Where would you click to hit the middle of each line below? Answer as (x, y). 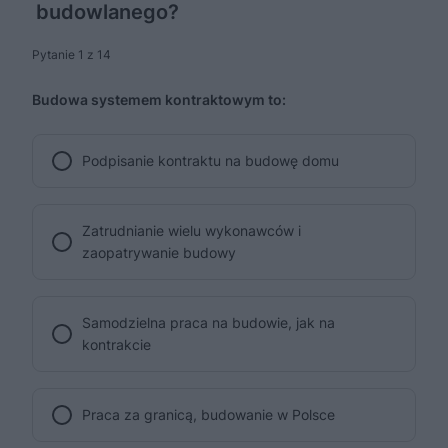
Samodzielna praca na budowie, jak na (208, 323)
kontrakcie (116, 345)
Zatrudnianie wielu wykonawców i (191, 231)
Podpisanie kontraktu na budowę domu (210, 161)
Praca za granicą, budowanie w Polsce (208, 415)
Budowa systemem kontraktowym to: (159, 100)
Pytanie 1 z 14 (71, 55)
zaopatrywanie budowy (159, 253)
